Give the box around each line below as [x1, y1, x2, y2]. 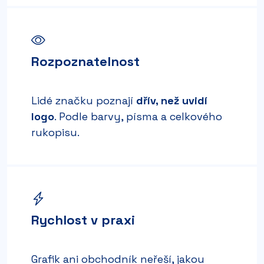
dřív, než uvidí [136, 93, 207, 107]
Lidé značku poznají [31, 93, 136, 107]
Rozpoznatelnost [31, 52, 140, 70]
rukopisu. [31, 125, 80, 139]
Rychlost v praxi [31, 211, 135, 228]
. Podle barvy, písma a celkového [54, 109, 222, 123]
